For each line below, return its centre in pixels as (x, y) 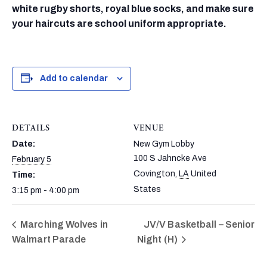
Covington (154, 173)
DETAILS (31, 128)
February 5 (32, 159)
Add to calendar (74, 78)
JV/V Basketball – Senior (199, 224)
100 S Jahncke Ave (170, 158)
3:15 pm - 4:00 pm (46, 190)
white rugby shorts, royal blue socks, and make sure (133, 8)
